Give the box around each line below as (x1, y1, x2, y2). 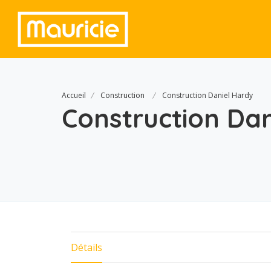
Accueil (62, 90, 86, 101)
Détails (71, 241, 102, 255)
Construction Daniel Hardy (162, 90, 253, 101)
